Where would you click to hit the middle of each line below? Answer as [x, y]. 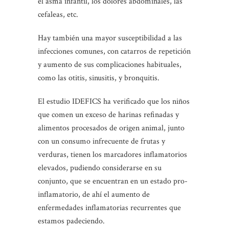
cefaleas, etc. [58, 15]
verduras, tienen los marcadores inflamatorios [112, 155]
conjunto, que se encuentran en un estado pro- [113, 181]
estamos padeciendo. [71, 221]
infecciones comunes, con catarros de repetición [114, 52]
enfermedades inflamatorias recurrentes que [109, 208]
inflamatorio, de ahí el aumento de [94, 195]
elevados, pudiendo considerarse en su [100, 168]
